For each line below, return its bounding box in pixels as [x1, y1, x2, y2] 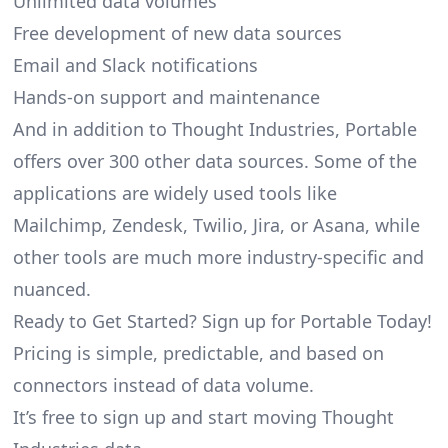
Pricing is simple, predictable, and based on [12, 340, 384, 365]
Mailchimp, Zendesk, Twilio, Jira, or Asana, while [12, 212, 420, 237]
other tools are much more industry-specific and [12, 244, 424, 269]
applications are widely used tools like [12, 180, 337, 205]
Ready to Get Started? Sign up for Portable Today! [12, 308, 432, 333]
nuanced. [12, 276, 91, 301]
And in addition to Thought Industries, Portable [12, 116, 417, 141]
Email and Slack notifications [12, 52, 258, 77]
